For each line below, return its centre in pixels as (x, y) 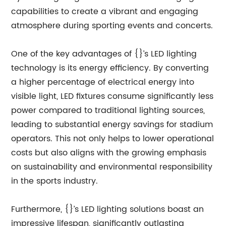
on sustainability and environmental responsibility (112, 167)
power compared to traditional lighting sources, (108, 110)
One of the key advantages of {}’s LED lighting (104, 54)
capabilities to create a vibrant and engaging (105, 12)
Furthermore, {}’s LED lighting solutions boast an (108, 209)
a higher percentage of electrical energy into (103, 82)
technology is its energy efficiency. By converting (110, 68)
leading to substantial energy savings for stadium (112, 125)
